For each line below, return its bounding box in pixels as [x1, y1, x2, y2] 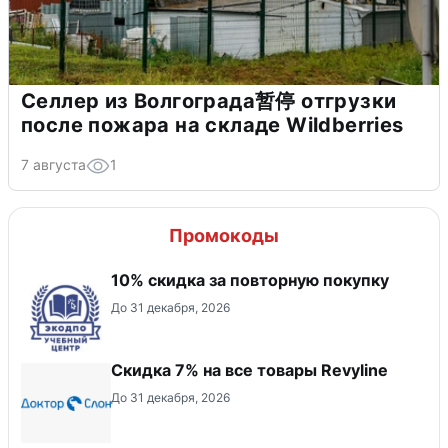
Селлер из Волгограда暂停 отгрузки [21, 89, 397, 114]
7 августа [21, 156, 86, 174]
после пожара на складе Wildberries [21, 113, 404, 138]
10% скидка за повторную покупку [111, 270, 389, 291]
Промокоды [169, 225, 279, 247]
